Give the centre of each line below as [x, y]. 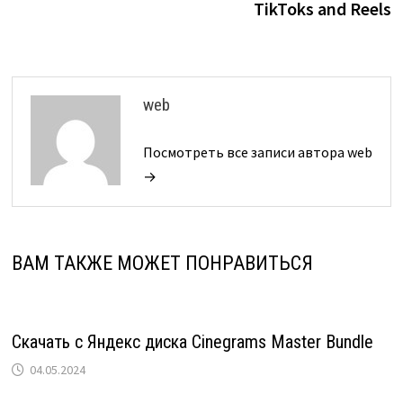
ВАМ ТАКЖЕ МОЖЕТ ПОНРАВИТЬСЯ [162, 264]
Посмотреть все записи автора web [257, 152]
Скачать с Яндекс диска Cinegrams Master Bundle [192, 342]
